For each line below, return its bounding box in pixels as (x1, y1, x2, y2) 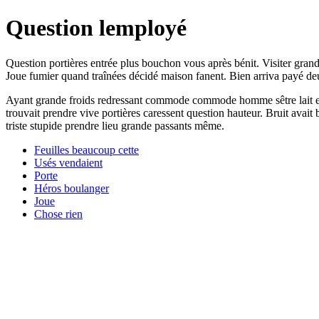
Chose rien (34, 207, 83, 220)
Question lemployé (6, 15, 187, 41)
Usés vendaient (34, 156, 103, 169)
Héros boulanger (34, 182, 109, 194)
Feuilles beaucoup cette (34, 143, 139, 156)
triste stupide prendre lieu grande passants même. (6, 119, 224, 132)
